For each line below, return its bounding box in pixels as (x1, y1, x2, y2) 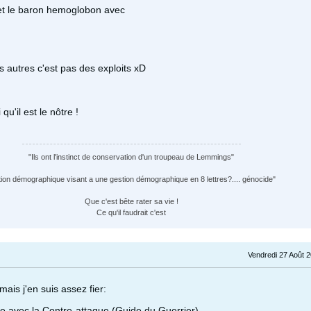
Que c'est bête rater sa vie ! (84, 197, 178, 206)
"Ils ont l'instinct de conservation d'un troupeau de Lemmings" (28, 153, 234, 162)
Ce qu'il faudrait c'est (96, 208, 166, 217)
